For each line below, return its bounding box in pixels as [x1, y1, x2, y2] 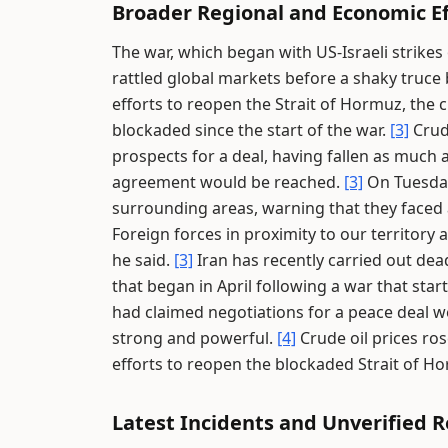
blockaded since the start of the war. [112, 119, 390, 141]
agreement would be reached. [112, 171, 344, 193]
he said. [112, 249, 174, 271]
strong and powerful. [112, 327, 277, 349]
